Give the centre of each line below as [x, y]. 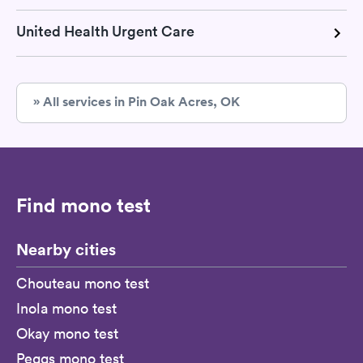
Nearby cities [66, 250]
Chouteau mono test [83, 284]
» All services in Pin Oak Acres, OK [137, 102]
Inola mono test [66, 309]
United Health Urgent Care [105, 32]
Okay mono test [67, 334]
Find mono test [83, 205]
